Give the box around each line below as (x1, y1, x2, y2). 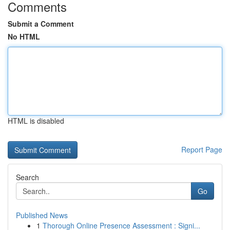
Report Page (181, 144, 222, 155)
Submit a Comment (8, 18, 74, 29)
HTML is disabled (8, 116, 64, 126)
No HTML (8, 31, 40, 42)
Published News (16, 210, 68, 220)
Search (16, 172, 39, 182)
